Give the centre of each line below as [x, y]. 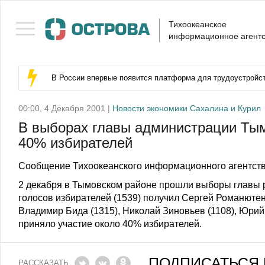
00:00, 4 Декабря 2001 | [65, 108]
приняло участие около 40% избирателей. [110, 224]
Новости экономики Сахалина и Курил [187, 108]
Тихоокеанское [198, 24]
